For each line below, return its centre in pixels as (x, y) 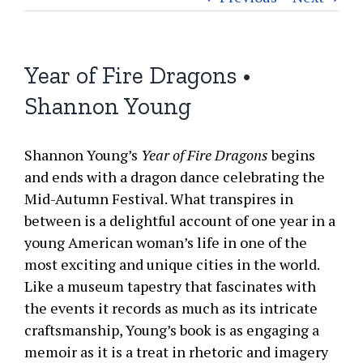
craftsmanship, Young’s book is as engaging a (172, 330)
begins (292, 155)
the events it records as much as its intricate (171, 308)
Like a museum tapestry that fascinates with (170, 286)
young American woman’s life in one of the (166, 242)
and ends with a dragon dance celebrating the (175, 177)
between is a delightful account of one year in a (180, 220)
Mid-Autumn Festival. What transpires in (159, 199)
